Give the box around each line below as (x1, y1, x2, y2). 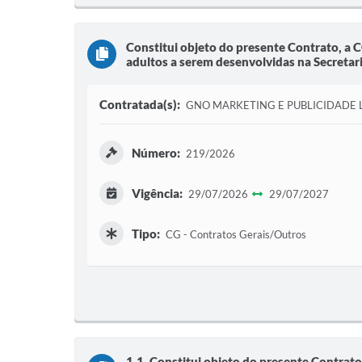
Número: (132, 145, 180, 160)
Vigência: (132, 186, 183, 200)
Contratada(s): (99, 97, 180, 112)
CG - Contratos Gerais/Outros (162, 228, 306, 241)
